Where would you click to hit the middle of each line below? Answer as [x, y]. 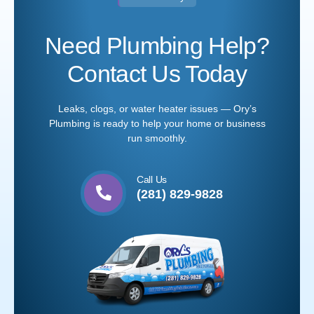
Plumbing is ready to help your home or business [157, 124]
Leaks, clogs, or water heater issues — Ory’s [157, 109]
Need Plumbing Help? [157, 46]
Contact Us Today [157, 74]
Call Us [152, 179]
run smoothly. [157, 138]
